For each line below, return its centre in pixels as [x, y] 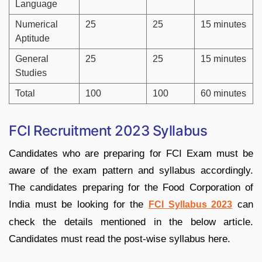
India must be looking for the [79, 205]
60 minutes [223, 94]
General [32, 59]
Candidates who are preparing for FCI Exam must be [131, 154]
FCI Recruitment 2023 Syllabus [108, 131]
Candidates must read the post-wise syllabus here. [120, 239]
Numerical [37, 25]
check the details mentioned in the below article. [131, 222]
